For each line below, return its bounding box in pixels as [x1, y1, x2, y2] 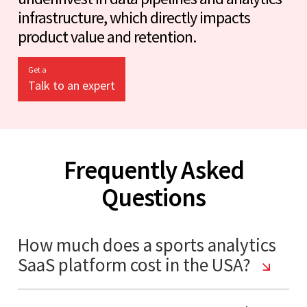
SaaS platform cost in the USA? [18, 252, 254, 276]
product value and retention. [18, 25, 196, 47]
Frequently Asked [63, 153, 244, 186]
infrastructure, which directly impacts [18, 6, 250, 28]
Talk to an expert [28, 77, 115, 93]
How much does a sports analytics [18, 232, 276, 256]
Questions [101, 181, 206, 213]
